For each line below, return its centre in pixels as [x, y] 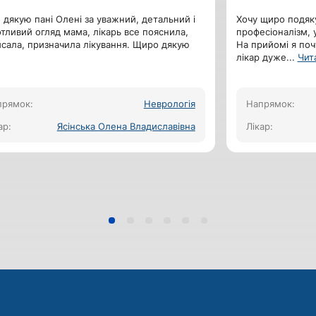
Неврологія [169, 103]
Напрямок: [270, 103]
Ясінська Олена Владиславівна [126, 126]
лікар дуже [261, 57]
